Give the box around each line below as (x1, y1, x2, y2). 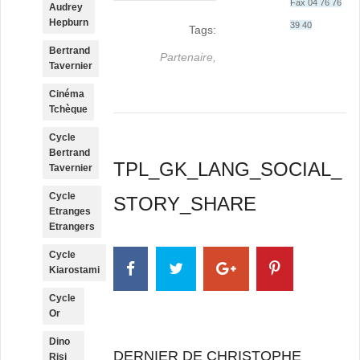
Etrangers (49, 221, 95, 232)
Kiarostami (49, 264, 100, 276)
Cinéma (49, 88, 84, 100)
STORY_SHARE (113, 193, 257, 215)
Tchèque (49, 104, 88, 115)
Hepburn (49, 17, 88, 28)
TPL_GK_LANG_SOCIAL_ (113, 158, 342, 180)
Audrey (49, 2, 83, 13)
